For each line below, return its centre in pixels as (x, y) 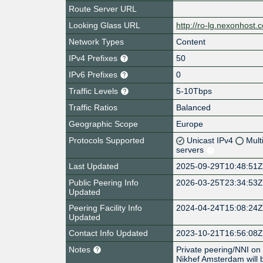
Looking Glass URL (104, 25)
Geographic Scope (103, 124)
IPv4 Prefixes (94, 58)
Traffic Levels (95, 91)
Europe (190, 124)
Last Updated (94, 166)
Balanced (194, 107)
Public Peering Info (104, 182)
